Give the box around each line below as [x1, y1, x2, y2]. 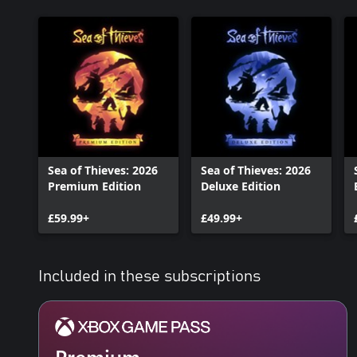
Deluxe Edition [201, 178, 280, 194]
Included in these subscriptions [38, 268, 261, 284]
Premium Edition [48, 178, 141, 194]
